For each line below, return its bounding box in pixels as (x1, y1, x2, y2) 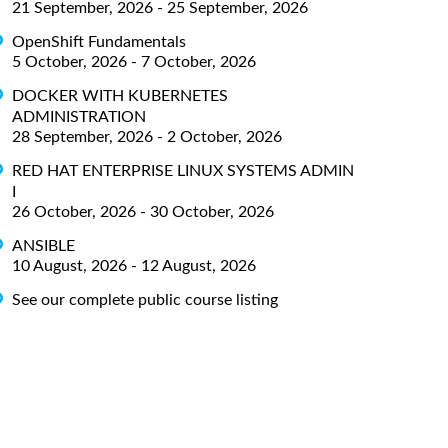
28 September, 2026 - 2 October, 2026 (12, 128, 282, 145)
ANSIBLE (12, 237, 75, 254)
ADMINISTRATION (12, 108, 146, 125)
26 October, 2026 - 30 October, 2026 (12, 203, 274, 220)
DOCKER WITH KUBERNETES (12, 87, 228, 104)
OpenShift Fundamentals (12, 33, 186, 50)
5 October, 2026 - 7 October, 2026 (12, 53, 256, 70)
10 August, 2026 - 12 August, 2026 (12, 257, 256, 274)
